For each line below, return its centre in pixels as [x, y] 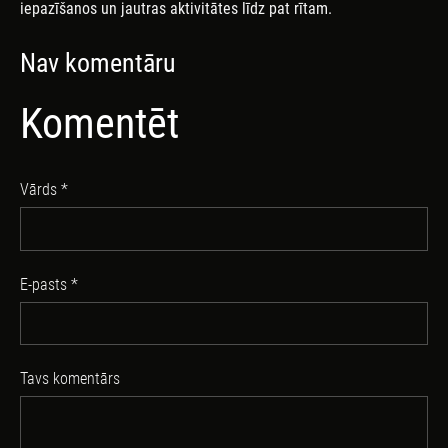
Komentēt [99, 123]
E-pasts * [49, 284]
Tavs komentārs [70, 379]
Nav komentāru [98, 63]
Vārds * [44, 190]
